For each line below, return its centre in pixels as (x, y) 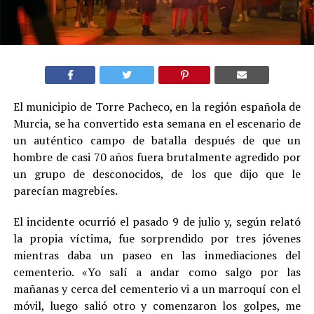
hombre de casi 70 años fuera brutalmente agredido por (157, 157)
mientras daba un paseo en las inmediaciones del (157, 255)
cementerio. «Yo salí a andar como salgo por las (157, 272)
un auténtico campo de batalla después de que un (157, 141)
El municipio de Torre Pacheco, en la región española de (157, 107)
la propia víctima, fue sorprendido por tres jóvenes (157, 239)
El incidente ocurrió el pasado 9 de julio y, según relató (157, 222)
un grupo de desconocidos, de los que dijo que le (157, 174)
